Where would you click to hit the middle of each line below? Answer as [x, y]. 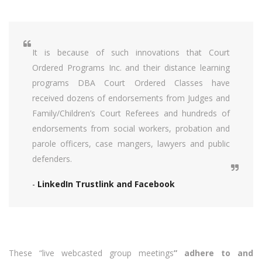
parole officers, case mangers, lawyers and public [131, 144]
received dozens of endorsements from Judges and [131, 98]
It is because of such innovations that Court [131, 53]
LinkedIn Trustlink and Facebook [106, 184]
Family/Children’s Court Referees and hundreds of [131, 113]
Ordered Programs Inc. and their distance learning [131, 68]
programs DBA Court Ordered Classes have [131, 83]
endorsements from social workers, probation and [131, 129]
